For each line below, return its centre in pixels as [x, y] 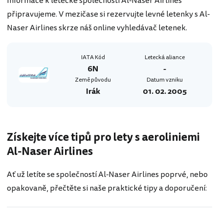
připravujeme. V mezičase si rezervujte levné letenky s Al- [108, 14]
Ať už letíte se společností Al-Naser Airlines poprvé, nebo [107, 175]
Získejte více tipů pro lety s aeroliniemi [103, 137]
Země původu [93, 80]
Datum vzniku [164, 80]
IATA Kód [93, 57]
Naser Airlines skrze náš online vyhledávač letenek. [97, 28]
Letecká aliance [164, 57]
